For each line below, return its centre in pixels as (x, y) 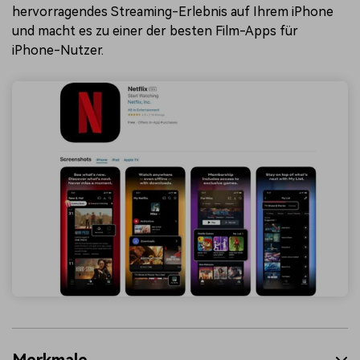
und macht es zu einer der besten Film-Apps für (155, 31)
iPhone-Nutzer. (58, 51)
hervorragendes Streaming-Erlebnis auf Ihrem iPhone (173, 12)
